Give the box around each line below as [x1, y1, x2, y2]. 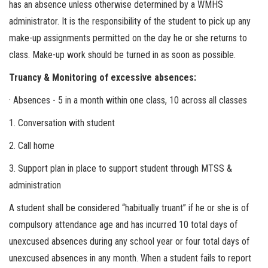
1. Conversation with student [9, 117, 115, 129]
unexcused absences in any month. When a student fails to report [9, 252, 251, 264]
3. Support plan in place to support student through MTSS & [9, 163, 232, 174]
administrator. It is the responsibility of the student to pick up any [9, 16, 251, 27]
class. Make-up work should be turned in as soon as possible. [9, 49, 236, 60]
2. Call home [9, 140, 54, 151]
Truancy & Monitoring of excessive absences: [9, 72, 196, 83]
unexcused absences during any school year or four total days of [9, 236, 249, 247]
